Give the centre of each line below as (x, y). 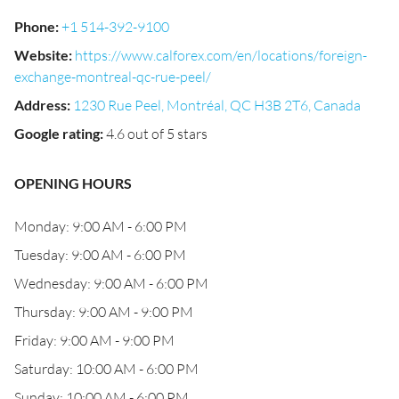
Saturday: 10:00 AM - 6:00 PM (106, 369)
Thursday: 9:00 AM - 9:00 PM (104, 312)
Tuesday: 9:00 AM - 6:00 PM (100, 255)
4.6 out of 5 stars (157, 134)
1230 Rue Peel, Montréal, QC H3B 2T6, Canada (217, 105)
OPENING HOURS (73, 183)
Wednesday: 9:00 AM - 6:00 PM (111, 283)
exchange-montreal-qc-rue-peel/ (113, 77)
